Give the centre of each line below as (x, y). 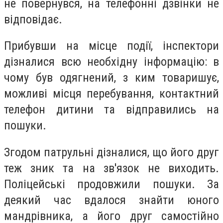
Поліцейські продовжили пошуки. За (111, 184)
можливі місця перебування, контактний (111, 94)
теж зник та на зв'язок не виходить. (111, 168)
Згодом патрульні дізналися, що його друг (111, 152)
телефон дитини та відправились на (111, 110)
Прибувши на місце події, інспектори (111, 46)
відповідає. (33, 19)
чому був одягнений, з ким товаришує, (111, 78)
